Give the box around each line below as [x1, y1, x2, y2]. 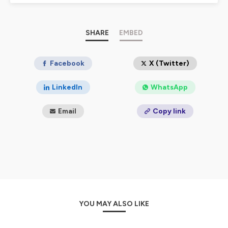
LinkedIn [52, 83, 82, 92]
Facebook [50, 59, 84, 68]
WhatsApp [150, 83, 188, 92]
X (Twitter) [149, 59, 189, 68]
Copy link [152, 107, 186, 116]
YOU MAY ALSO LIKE [79, 199, 149, 208]
